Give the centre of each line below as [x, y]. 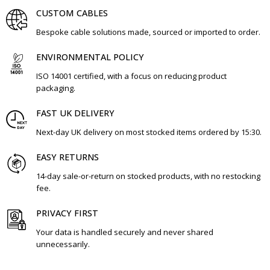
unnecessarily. [63, 244]
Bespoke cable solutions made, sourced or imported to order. [148, 32]
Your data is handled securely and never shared [125, 232]
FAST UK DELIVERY [75, 113]
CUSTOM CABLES [72, 13]
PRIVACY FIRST [67, 213]
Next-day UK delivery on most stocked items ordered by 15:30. [149, 132]
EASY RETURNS [67, 157]
